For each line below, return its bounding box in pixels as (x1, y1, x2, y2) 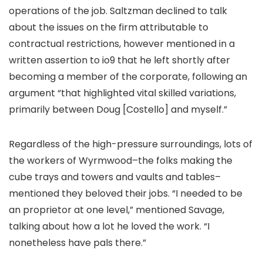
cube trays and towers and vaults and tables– (9, 170, 221, 184)
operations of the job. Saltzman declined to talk (9, 4, 227, 18)
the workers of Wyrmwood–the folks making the (9, 154, 232, 167)
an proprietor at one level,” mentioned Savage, (9, 203, 224, 217)
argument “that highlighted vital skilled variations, (9, 86, 236, 100)
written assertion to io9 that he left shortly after (9, 53, 230, 67)
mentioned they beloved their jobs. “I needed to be (9, 187, 242, 200)
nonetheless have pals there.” (9, 236, 146, 249)
